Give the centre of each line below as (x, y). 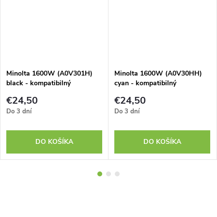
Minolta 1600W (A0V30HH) (158, 73)
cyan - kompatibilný (145, 83)
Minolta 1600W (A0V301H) (49, 73)
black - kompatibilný (39, 83)
